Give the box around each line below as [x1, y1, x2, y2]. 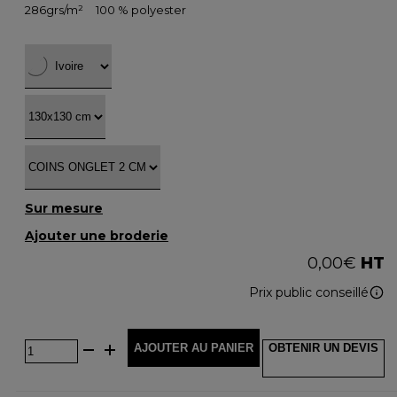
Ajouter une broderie [25, 227, 168, 244]
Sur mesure [25, 199, 103, 216]
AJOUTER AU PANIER [134, 340, 253, 354]
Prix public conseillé [249, 284, 369, 300]
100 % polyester [95, 3, 186, 18]
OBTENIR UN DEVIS [269, 340, 378, 354]
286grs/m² [25, 3, 83, 18]
